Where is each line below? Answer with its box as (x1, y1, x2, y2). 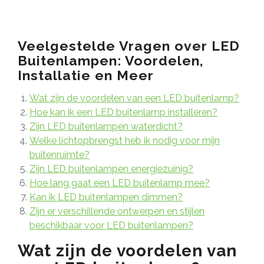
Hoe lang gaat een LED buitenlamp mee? (29, 177, 210, 189)
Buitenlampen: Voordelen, (18, 52, 204, 68)
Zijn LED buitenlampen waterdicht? (29, 120, 183, 132)
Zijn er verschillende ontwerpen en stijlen (29, 205, 204, 217)
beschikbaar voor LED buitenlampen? (29, 219, 193, 231)
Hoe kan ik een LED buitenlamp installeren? (29, 106, 217, 118)
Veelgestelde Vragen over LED (18, 37, 240, 54)
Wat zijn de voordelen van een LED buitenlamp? (29, 92, 239, 104)
